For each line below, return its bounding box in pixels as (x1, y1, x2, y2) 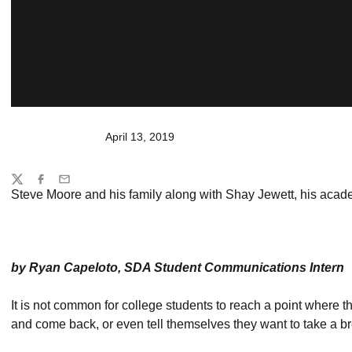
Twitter (10, 179, 43, 192)
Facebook (34, 179, 83, 192)
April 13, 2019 (105, 130, 174, 143)
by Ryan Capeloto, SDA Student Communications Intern (11, 261, 344, 274)
